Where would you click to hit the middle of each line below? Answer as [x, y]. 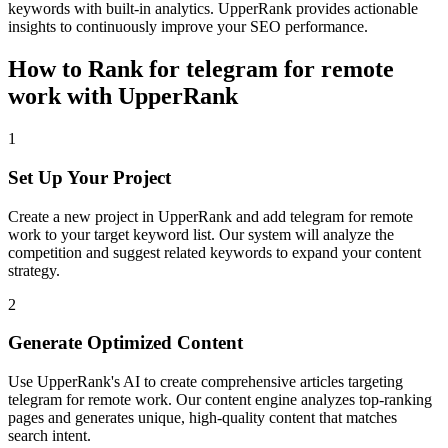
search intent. [49, 436]
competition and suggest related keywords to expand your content [214, 252]
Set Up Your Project [89, 177]
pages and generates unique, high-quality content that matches [202, 418]
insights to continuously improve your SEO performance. [188, 27]
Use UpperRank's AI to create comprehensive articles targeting [205, 382]
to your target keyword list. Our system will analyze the [217, 234]
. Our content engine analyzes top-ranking [300, 400]
